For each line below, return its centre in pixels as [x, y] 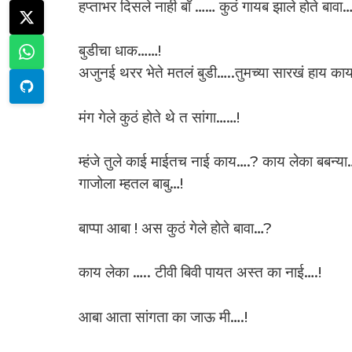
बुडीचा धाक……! [119, 51]
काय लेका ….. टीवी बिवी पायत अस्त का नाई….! [200, 273]
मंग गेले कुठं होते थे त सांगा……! [159, 117]
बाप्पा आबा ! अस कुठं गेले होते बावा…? [175, 228]
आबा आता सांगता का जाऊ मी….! [163, 317]
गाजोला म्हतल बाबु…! [130, 184]
